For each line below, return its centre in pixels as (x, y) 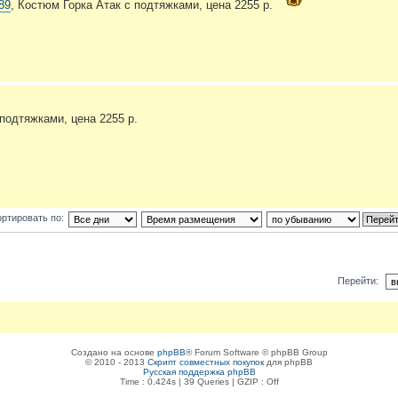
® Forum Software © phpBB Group (256, 352)
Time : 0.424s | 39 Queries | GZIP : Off (199, 381)
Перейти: (358, 280)
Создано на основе (114, 352)
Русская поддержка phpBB (199, 371)
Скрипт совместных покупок (206, 362)
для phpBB (288, 362)
